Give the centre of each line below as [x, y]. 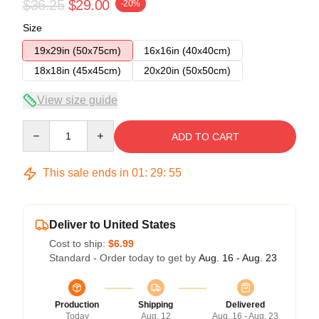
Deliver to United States [113, 225]
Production [77, 305]
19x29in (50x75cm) [78, 51]
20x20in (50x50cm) [187, 70]
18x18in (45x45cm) [78, 70]
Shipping [156, 305]
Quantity [41, 127]
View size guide [77, 100]
